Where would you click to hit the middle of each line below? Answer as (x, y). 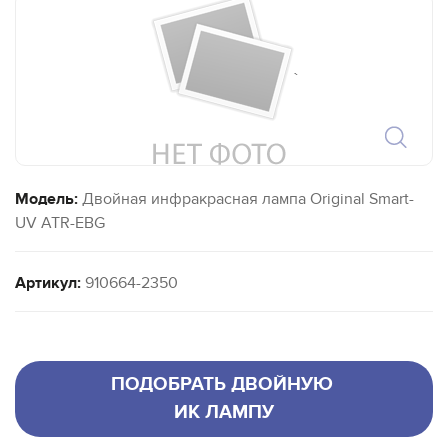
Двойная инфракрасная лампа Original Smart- (246, 198)
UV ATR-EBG (60, 222)
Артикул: (48, 282)
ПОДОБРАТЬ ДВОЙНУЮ (224, 384)
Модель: (46, 198)
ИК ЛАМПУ (224, 412)
